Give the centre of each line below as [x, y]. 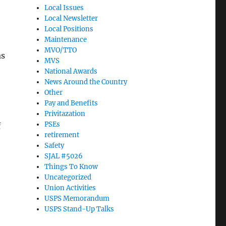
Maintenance [66, 40]
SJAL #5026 [64, 156]
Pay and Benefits [71, 103]
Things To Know [71, 167]
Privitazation [65, 114]
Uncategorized [68, 177]
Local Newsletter [71, 18]
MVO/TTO [61, 50]
